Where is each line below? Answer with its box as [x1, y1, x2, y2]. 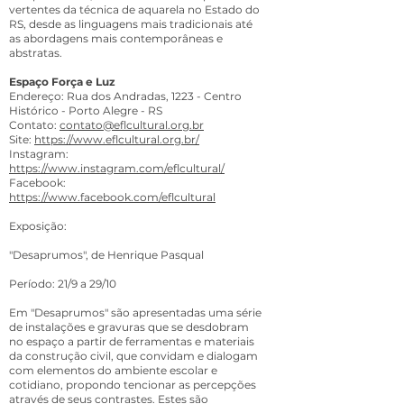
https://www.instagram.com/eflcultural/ [9, 161, 225, 175]
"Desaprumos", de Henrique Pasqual [9, 248, 207, 262]
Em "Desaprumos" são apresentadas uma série [9, 306, 262, 319]
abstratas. [9, 46, 62, 60]
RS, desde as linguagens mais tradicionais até [9, 17, 252, 31]
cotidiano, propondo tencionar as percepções [9, 378, 256, 391]
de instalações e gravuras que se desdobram [9, 320, 249, 334]
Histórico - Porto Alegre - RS [9, 104, 162, 117]
